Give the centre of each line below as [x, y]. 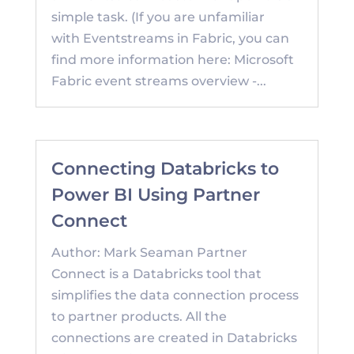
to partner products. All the [139, 317]
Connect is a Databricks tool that [156, 274]
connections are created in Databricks [174, 338]
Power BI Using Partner [155, 195]
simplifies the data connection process [175, 296]
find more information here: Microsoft [172, 59]
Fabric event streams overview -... [158, 81]
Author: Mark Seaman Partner [149, 253]
